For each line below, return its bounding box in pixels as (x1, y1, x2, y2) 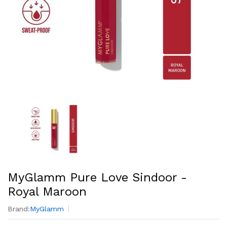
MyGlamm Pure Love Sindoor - (8, 170, 187, 184)
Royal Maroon (8, 184, 87, 199)
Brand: (8, 205, 30, 213)
